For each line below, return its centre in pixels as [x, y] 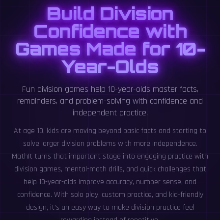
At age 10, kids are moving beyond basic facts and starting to [110, 131]
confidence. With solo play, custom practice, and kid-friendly [110, 194]
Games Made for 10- [110, 49]
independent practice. [110, 112]
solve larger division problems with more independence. [110, 143]
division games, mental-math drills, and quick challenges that [110, 169]
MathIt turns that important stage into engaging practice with [110, 156]
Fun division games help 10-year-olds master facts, [110, 89]
